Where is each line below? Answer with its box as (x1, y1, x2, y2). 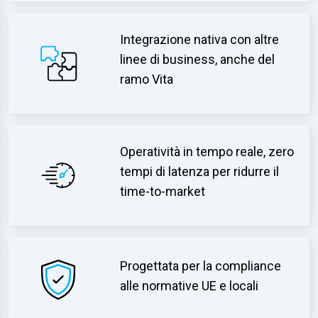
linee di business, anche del (120, 52, 275, 67)
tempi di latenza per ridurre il (120, 164, 280, 179)
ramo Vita (120, 72, 174, 87)
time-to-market (120, 184, 206, 199)
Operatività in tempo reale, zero (120, 144, 295, 159)
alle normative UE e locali (120, 278, 259, 293)
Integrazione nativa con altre (120, 32, 280, 47)
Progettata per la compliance (120, 258, 282, 273)
